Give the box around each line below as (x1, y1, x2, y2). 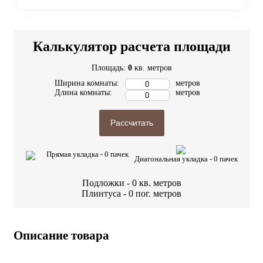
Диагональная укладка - (134, 154, 214, 163)
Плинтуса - (82, 188, 129, 198)
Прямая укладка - (46, 149, 104, 159)
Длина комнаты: (54, 87, 112, 97)
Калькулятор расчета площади (32, 38, 231, 54)
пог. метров (136, 188, 181, 198)
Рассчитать (110, 117, 153, 127)
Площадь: (91, 63, 128, 72)
